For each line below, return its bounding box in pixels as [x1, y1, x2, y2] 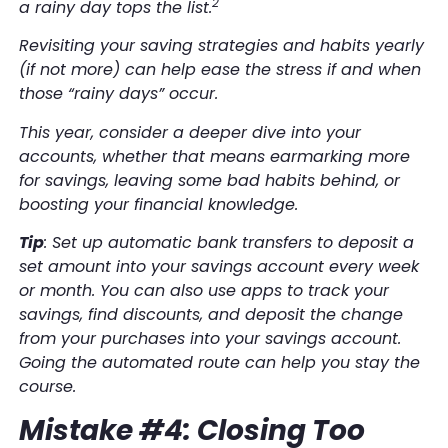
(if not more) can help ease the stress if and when [18, 58, 421, 82]
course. [18, 375, 76, 399]
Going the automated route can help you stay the [18, 351, 420, 375]
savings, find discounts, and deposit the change [18, 303, 403, 327]
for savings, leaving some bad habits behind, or [18, 168, 400, 192]
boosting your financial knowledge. [18, 192, 298, 216]
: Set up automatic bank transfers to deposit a [43, 231, 414, 255]
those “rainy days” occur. [18, 82, 218, 106]
